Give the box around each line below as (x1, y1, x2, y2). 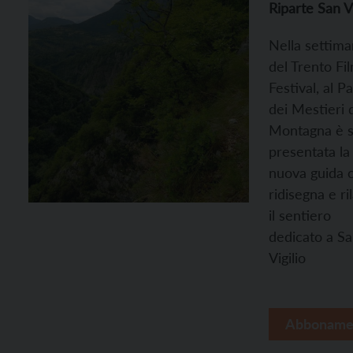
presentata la (269, 143, 350, 160)
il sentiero (269, 206, 331, 224)
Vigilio (269, 249, 306, 266)
